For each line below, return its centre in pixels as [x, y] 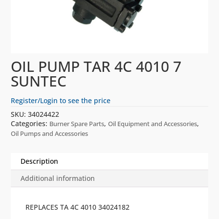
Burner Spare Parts [77, 124]
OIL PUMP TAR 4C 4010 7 [96, 66]
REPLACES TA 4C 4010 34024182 [78, 207]
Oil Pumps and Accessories [50, 134]
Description [40, 161]
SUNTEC [39, 81]
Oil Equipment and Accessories [153, 124]
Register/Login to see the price [61, 101]
